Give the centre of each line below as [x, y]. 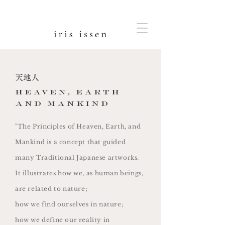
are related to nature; [51, 189]
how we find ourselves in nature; [70, 204]
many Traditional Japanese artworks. [77, 157]
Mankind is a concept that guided [71, 142]
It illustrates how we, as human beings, [79, 173]
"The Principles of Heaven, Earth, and [78, 126]
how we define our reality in [63, 220]
